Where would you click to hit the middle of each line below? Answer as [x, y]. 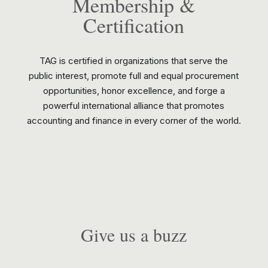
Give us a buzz [134, 235]
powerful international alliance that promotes [134, 106]
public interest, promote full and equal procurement [134, 76]
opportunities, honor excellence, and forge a [134, 91]
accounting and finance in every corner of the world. [134, 121]
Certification [134, 25]
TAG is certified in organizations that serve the [134, 61]
